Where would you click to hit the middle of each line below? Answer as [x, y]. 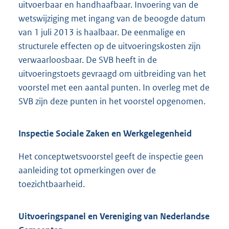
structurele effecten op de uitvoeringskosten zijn [110, 46]
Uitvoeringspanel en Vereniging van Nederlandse [114, 216]
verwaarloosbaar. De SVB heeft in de [88, 60]
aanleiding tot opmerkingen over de [87, 170]
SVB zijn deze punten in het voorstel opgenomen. [112, 101]
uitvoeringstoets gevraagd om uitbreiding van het [112, 74]
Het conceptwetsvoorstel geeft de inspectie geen [111, 157]
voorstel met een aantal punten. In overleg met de [114, 88]
